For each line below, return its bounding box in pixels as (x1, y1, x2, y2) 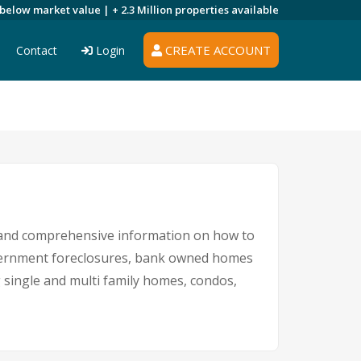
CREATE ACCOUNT (162, 42, 271, 58)
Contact (16, 43, 57, 58)
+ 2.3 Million (112, 2, 175, 17)
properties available (175, 2, 279, 17)
